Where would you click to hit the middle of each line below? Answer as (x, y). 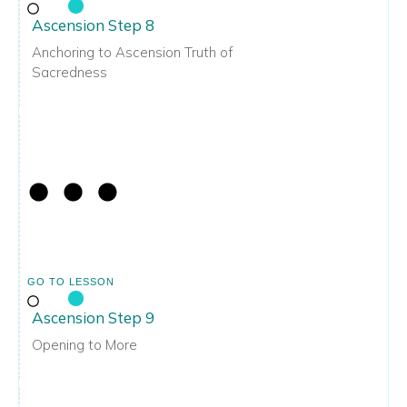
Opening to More (84, 345)
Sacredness (69, 72)
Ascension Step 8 (93, 25)
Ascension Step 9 (93, 318)
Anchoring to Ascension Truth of (132, 52)
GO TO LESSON (71, 282)
